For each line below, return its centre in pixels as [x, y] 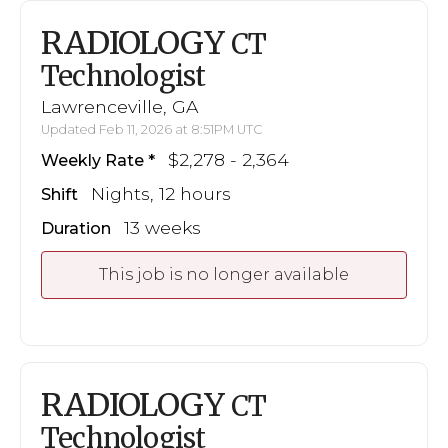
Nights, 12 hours [161, 193]
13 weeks [162, 227]
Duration [76, 228]
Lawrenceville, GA [119, 106]
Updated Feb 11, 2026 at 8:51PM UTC [152, 129]
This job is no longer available [224, 274]
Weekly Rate [92, 160]
